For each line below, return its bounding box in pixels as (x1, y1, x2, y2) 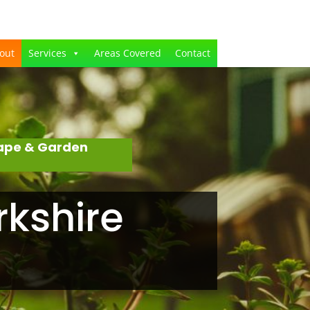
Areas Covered (93, 46, 161, 60)
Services (28, 46, 66, 60)
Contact (174, 46, 210, 60)
